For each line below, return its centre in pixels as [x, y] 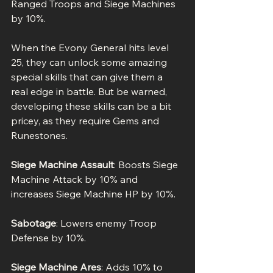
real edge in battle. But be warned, [90, 91]
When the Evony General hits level [91, 47]
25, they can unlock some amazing [90, 62]
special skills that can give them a [88, 76]
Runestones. [39, 135]
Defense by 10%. [48, 237]
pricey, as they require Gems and [86, 120]
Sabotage [34, 223]
